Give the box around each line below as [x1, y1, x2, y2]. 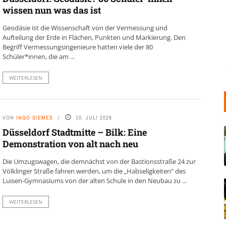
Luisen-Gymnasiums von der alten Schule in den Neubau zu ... [2, 176, 187, 185]
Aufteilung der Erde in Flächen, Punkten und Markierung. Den [2, 33, 186, 42]
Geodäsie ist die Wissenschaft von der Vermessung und [2, 23, 167, 32]
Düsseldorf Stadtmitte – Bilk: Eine [2, 126, 147, 138]
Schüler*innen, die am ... [2, 52, 75, 61]
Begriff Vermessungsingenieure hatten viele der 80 [2, 42, 153, 51]
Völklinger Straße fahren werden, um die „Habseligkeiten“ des [2, 166, 186, 176]
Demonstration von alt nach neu [2, 137, 138, 150]
